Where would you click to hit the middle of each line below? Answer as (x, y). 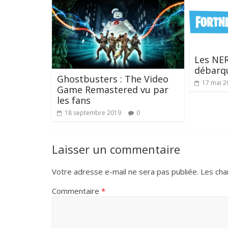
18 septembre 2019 (93, 113)
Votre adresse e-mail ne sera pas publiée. (125, 172)
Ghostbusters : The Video (113, 79)
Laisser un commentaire (116, 149)
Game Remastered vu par (113, 90)
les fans (74, 101)
